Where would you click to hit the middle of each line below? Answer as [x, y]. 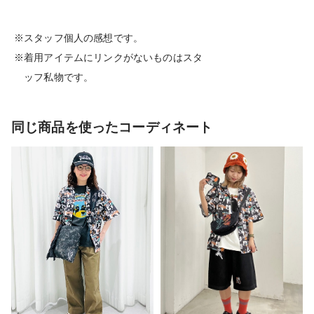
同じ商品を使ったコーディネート [112, 127]
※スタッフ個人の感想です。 [79, 37]
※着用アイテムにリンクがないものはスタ [114, 57]
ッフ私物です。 [54, 77]
